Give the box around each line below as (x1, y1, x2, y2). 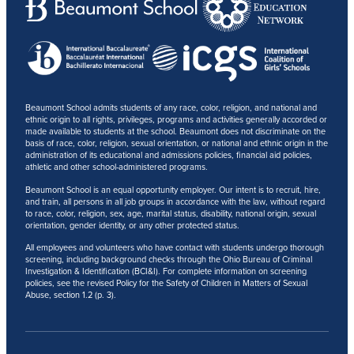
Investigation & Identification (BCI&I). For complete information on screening (24, 265, 307, 278)
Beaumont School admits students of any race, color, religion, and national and (24, 101, 317, 115)
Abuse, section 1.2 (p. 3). (24, 288, 116, 302)
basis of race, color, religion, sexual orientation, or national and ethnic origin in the (24, 137, 328, 150)
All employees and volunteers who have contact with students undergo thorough (24, 241, 324, 254)
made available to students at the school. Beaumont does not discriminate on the (24, 125, 326, 138)
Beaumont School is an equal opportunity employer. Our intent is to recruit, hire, (24, 183, 321, 196)
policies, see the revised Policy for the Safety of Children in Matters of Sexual (24, 277, 307, 290)
